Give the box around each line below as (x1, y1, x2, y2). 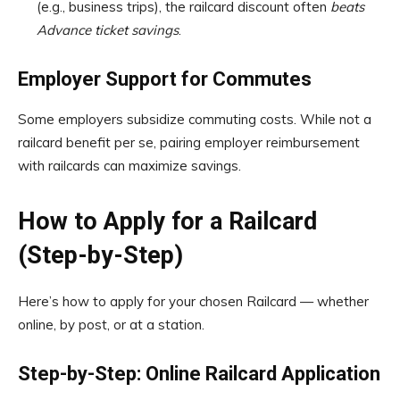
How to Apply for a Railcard (18, 207, 317, 236)
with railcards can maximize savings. (18, 157, 241, 174)
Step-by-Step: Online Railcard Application (18, 362, 380, 385)
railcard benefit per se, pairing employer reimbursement (18, 134, 360, 151)
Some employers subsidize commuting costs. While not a (18, 111, 371, 128)
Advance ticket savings (37, 21, 179, 38)
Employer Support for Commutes (18, 68, 312, 90)
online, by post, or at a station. (18, 316, 204, 333)
